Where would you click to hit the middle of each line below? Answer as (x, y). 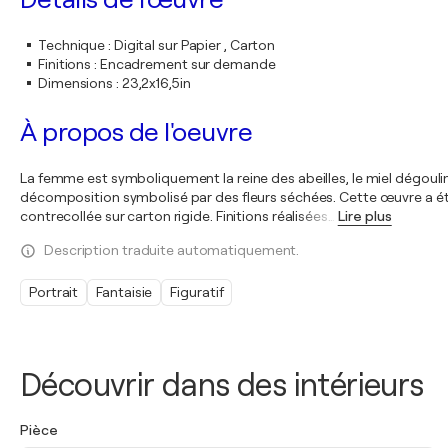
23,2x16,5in (156, 83)
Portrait (54, 292)
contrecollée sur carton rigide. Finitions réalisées (174, 216)
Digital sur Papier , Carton (194, 45)
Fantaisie (124, 292)
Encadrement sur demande (187, 64)
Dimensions (76, 83)
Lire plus (364, 216)
